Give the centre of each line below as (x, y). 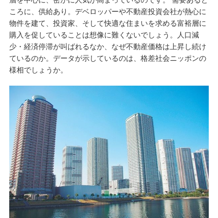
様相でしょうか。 (39, 70)
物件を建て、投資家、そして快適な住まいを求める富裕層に (108, 23)
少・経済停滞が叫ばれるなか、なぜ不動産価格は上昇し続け (108, 47)
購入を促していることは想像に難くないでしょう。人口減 (104, 35)
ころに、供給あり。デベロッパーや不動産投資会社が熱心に (108, 12)
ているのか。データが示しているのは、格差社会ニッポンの (108, 58)
